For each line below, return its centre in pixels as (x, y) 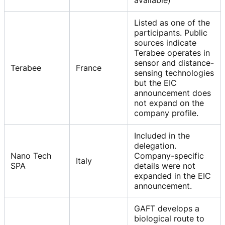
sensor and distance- (174, 63)
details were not (165, 165)
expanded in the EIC (173, 176)
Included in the (162, 135)
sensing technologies (174, 73)
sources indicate (165, 42)
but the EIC (155, 83)
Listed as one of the (172, 22)
